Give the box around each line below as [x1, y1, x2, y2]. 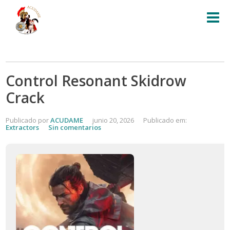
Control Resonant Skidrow [6, 71, 187, 90]
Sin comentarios [48, 123, 102, 132]
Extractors [6, 123, 40, 132]
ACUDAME [50, 116, 84, 125]
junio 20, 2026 [92, 116, 135, 125]
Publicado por [6, 116, 51, 125]
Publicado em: [143, 116, 187, 125]
